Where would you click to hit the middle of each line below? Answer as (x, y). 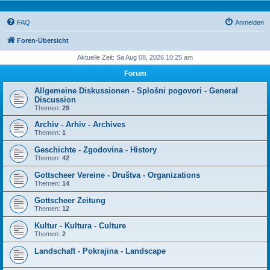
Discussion (55, 100)
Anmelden (250, 22)
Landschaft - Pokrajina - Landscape (100, 251)
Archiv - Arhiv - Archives (80, 124)
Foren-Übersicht (43, 40)
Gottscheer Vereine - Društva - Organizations (117, 175)
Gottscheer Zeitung (70, 200)
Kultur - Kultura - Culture (80, 226)
